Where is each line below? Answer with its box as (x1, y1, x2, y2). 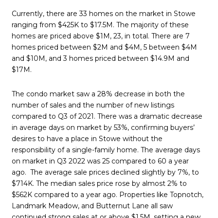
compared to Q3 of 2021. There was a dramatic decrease (12, 111, 202, 121)
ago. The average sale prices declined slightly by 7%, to (12, 167, 199, 177)
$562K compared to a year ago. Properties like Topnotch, (12, 190, 203, 199)
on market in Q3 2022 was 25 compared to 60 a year (12, 156, 189, 165)
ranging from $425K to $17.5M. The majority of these (12, 20, 189, 30)
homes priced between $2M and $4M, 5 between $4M (12, 43, 197, 52)
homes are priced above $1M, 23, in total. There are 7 (12, 32, 190, 41)
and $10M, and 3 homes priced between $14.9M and (12, 54, 189, 63)
